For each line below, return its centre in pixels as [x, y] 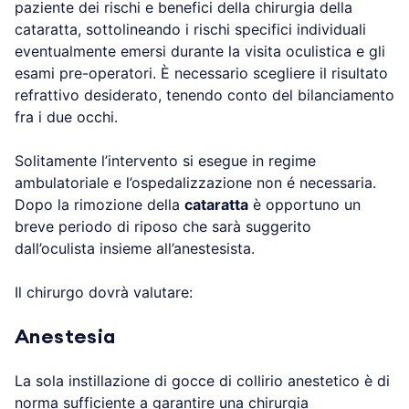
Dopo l [38, 204]
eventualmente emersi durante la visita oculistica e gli [200, 51]
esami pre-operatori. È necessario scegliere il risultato [201, 73]
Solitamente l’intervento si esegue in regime [165, 160]
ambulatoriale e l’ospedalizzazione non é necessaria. [195, 182]
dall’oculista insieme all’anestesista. [135, 248]
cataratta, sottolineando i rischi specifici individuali [190, 29]
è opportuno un [304, 204]
